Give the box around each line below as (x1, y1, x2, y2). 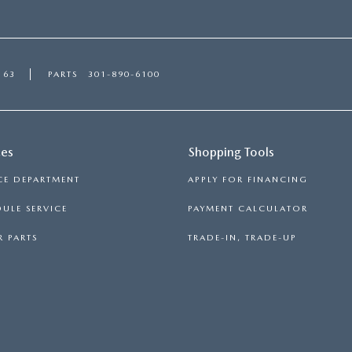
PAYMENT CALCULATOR (188, 203, 308, 214)
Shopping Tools (189, 145, 274, 159)
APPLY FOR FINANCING (188, 174, 308, 185)
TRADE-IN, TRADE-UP (188, 233, 297, 243)
